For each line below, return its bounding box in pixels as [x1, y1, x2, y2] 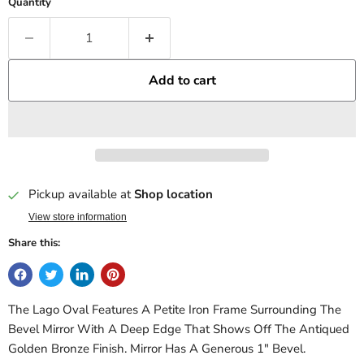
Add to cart [148, 71, 216, 89]
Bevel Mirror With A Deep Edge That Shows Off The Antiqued [8, 321, 349, 338]
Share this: [8, 236, 60, 251]
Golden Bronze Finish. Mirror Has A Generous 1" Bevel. [8, 340, 305, 357]
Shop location [134, 186, 213, 203]
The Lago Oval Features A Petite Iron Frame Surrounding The [8, 301, 341, 318]
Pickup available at [28, 186, 134, 203]
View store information [28, 211, 127, 223]
